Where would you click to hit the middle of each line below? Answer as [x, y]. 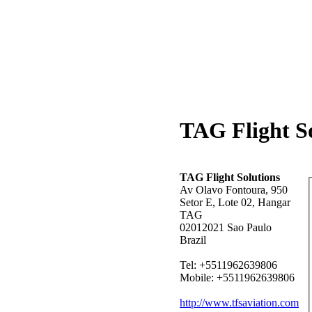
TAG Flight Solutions [230, 177]
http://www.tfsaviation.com [239, 302]
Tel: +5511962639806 [228, 265]
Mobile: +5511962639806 [237, 277]
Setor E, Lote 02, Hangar [235, 202]
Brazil [193, 240]
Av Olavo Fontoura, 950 [234, 189]
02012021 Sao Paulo [226, 227]
